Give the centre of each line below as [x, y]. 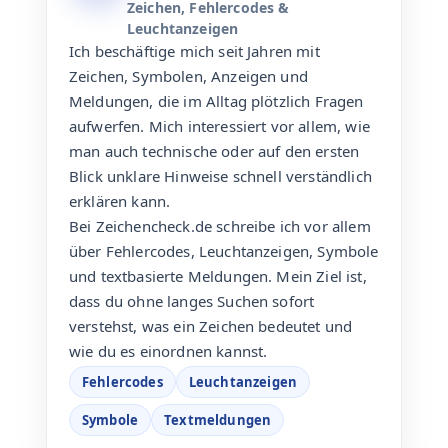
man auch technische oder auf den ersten [214, 151]
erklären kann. [120, 201]
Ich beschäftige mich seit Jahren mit [194, 51]
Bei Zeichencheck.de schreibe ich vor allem [220, 226]
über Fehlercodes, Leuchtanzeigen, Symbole [224, 251]
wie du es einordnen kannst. [168, 351]
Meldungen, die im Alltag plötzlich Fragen [216, 101]
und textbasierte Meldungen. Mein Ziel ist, [218, 276]
